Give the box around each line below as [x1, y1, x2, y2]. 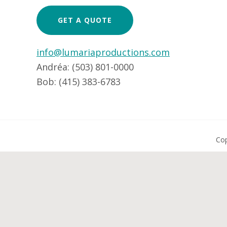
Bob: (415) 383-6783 [36, 75, 121, 88]
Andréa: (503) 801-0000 [36, 61, 134, 73]
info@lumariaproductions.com [36, 46, 170, 58]
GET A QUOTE [58, 15, 112, 25]
